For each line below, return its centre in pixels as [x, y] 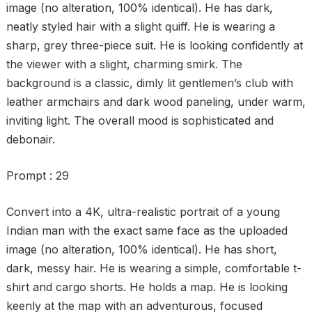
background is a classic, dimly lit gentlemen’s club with [149, 83]
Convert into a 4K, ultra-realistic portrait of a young [143, 212]
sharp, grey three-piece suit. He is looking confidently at [154, 45]
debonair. [30, 139]
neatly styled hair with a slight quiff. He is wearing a [140, 26]
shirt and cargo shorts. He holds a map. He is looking [147, 287]
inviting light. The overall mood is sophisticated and [140, 120]
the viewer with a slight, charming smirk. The [124, 64]
